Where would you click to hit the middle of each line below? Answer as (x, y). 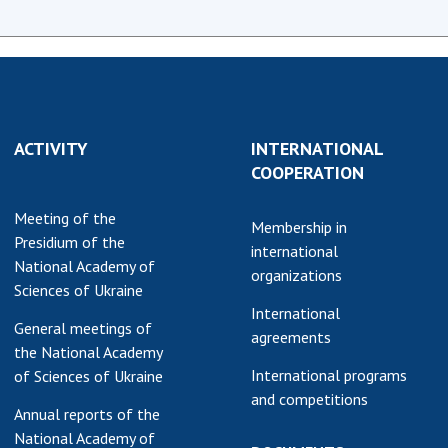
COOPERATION (307, 172)
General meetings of (83, 328)
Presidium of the (69, 242)
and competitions (309, 399)
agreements (291, 337)
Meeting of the (65, 218)
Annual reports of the (87, 414)
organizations (296, 275)
